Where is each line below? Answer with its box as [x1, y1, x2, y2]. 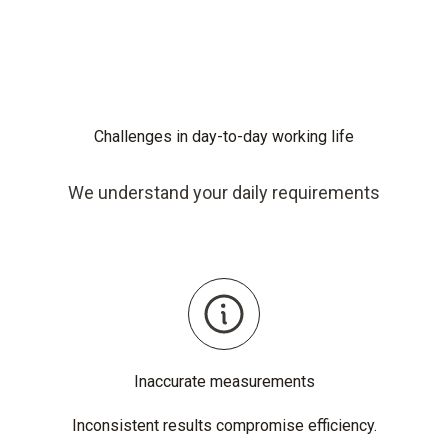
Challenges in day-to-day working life [94, 127, 354, 146]
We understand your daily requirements [68, 182, 380, 203]
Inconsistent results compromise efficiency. [71, 416, 377, 435]
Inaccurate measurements [133, 372, 315, 391]
